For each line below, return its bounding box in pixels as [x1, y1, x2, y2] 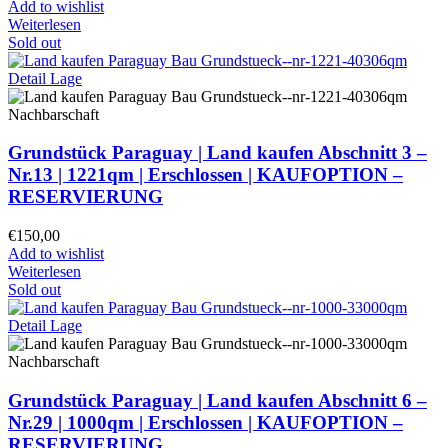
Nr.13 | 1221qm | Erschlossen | [8, 164, 257, 186]
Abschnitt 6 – [314, 389, 427, 411]
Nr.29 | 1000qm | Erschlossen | [8, 411, 257, 433]
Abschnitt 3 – [314, 142, 427, 164]
